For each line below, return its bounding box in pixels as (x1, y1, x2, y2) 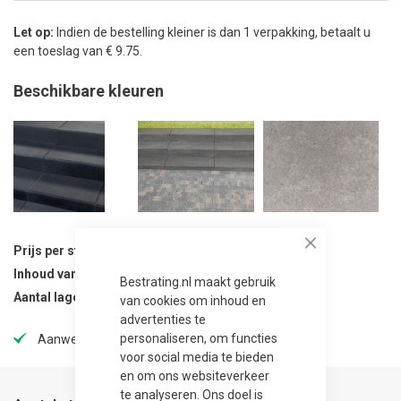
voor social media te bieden (119, 349, 274, 364)
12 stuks (155, 267, 202, 281)
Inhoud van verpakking (13, 267, 147, 281)
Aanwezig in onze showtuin (38, 332, 193, 346)
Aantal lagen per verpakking (13, 290, 178, 304)
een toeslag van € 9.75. (13, 44, 142, 58)
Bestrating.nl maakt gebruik (119, 274, 276, 289)
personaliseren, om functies (119, 330, 277, 346)
